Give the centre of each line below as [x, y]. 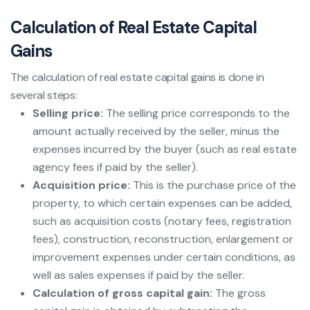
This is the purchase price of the [213, 185]
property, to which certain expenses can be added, [162, 203]
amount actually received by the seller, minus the [156, 131]
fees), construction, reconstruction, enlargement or [163, 239]
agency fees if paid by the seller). [115, 167]
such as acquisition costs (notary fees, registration [162, 221]
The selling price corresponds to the [197, 113]
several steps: [44, 95]
